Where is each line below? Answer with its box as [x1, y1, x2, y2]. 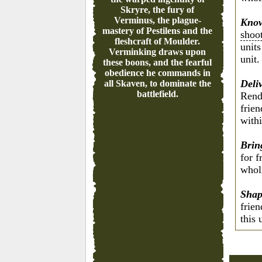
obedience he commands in [104, 68, 211, 78]
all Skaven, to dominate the [104, 78, 211, 88]
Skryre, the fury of [120, 5, 195, 15]
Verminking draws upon [109, 47, 206, 57]
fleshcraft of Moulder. [115, 36, 201, 46]
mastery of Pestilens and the [102, 26, 213, 36]
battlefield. [136, 89, 178, 99]
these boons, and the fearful [103, 57, 212, 67]
